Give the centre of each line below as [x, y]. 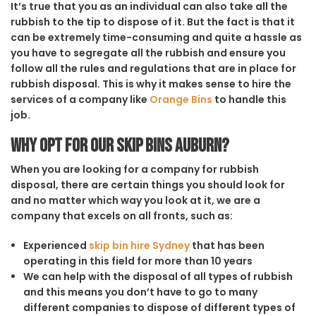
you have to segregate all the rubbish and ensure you [148, 53]
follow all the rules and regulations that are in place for [153, 68]
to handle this [249, 99]
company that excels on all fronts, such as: [122, 215]
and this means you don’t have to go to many [140, 292]
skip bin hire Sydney [139, 245]
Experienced [56, 245]
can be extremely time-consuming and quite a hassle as [156, 37]
